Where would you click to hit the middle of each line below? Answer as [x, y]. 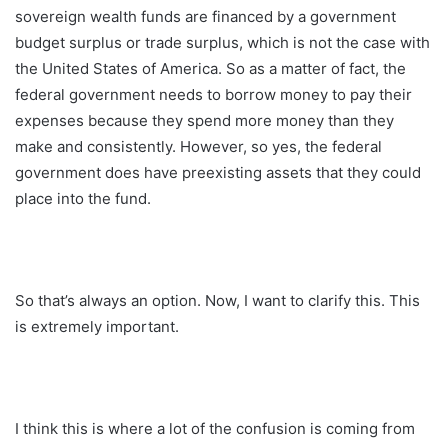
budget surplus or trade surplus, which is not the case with [222, 42]
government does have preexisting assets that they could [218, 172]
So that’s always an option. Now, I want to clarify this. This [217, 300]
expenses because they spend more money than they [204, 120]
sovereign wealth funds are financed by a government [205, 16]
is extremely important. [97, 326]
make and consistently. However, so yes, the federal [198, 146]
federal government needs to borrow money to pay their [213, 94]
